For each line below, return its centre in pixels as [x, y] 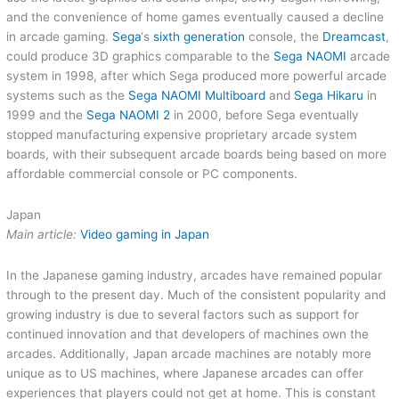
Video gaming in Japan [145, 234]
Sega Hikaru [329, 95]
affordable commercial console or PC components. [152, 173]
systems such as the [68, 95]
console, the [284, 36]
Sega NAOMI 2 [129, 114]
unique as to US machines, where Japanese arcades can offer [185, 373]
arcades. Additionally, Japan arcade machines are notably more [189, 353]
